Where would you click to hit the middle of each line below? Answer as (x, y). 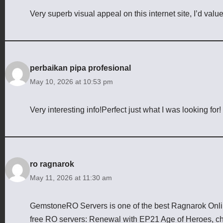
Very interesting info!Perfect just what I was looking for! (125, 110)
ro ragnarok (52, 164)
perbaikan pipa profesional (80, 68)
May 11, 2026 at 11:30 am (71, 177)
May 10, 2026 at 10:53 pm (71, 81)
